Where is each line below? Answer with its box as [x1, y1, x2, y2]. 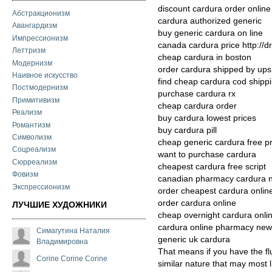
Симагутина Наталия [36, 226, 110, 235]
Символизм [12, 133, 52, 141]
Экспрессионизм [12, 182, 70, 191]
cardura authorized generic [158, 16, 262, 25]
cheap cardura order [158, 101, 237, 110]
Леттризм [12, 46, 46, 55]
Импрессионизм [12, 33, 68, 42]
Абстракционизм [12, 9, 70, 18]
